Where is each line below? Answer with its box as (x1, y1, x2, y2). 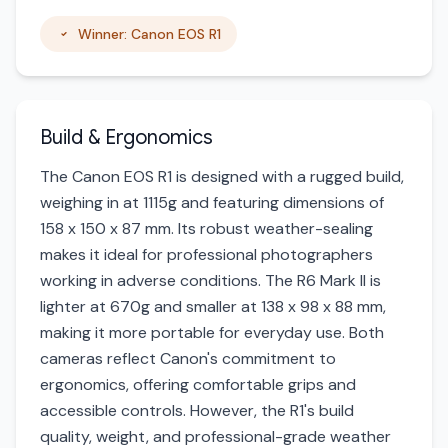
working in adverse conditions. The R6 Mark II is (40, 270, 381, 291)
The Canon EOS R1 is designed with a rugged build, (40, 166, 404, 187)
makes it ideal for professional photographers (40, 244, 373, 265)
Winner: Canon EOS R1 (78, 25, 221, 43)
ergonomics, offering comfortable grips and (40, 374, 356, 395)
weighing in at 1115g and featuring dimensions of (40, 192, 384, 213)
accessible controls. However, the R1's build (40, 400, 354, 421)
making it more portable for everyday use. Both (40, 322, 384, 343)
